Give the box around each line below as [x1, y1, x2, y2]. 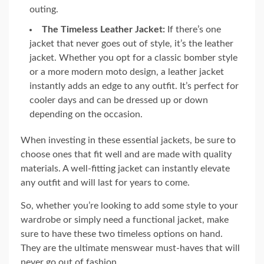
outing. [29, 4, 58, 14]
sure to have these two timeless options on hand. [21, 229, 223, 239]
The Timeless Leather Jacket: [42, 24, 165, 34]
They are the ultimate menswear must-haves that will [21, 243, 240, 253]
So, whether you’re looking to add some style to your [21, 200, 238, 210]
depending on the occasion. [29, 109, 143, 119]
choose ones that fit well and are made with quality [21, 149, 232, 159]
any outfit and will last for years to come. [21, 177, 190, 187]
